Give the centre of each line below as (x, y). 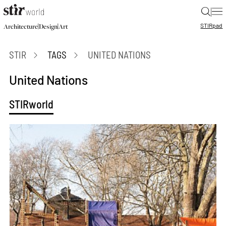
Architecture (20, 27)
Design (48, 27)
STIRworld (32, 104)
